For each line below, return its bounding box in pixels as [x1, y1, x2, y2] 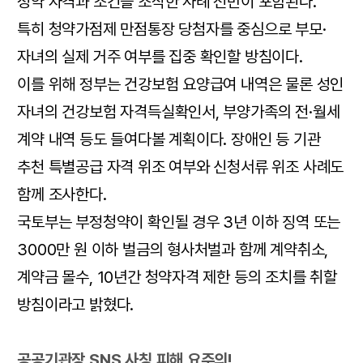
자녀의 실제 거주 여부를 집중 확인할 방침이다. [17, 47, 303, 67]
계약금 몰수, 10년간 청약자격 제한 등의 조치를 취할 [17, 267, 337, 288]
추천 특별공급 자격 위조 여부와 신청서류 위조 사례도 [17, 157, 344, 177]
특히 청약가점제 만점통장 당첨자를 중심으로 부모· [17, 19, 327, 40]
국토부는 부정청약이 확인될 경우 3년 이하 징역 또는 [17, 212, 341, 233]
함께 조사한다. [17, 185, 107, 205]
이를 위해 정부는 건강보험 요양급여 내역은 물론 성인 [17, 75, 344, 95]
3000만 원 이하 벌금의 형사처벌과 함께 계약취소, [17, 240, 329, 260]
